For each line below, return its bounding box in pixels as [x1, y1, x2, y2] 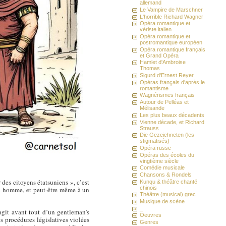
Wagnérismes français [140, 92, 195, 98]
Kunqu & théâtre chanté [140, 178, 198, 185]
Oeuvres [140, 212, 162, 218]
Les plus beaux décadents [140, 111, 205, 118]
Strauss [140, 125, 159, 131]
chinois [140, 184, 157, 191]
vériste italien [140, 26, 172, 33]
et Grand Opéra [140, 52, 179, 59]
